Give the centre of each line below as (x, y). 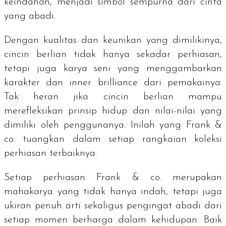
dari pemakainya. (180, 83)
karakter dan (37, 83)
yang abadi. (31, 16)
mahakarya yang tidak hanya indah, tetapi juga (113, 192)
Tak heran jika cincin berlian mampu (113, 97)
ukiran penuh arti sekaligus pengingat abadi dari (113, 206)
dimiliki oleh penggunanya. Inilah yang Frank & (113, 125)
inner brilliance (103, 83)
